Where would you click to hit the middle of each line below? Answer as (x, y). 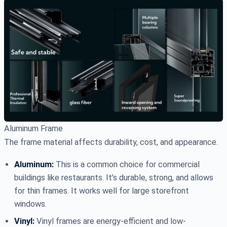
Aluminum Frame (33, 129)
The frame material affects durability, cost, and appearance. (111, 142)
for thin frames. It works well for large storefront (102, 191)
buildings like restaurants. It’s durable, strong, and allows (114, 178)
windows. (30, 204)
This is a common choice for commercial (127, 165)
